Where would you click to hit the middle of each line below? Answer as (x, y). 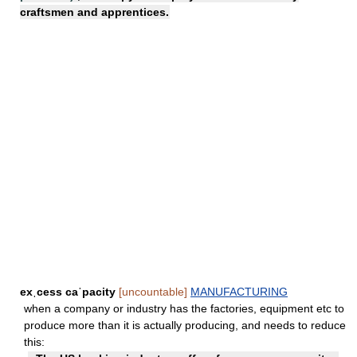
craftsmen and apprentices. (94, 12)
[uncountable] (153, 292)
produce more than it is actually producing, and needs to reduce (185, 325)
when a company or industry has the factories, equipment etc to (184, 308)
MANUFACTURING (239, 292)
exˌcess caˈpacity (68, 292)
